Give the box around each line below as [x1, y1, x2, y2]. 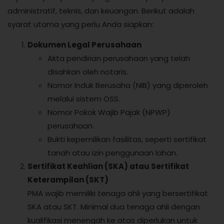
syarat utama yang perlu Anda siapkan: [7, 18, 153, 29]
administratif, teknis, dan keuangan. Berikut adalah [7, 5, 194, 16]
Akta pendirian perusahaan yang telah [47, 53, 190, 64]
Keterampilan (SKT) [27, 174, 108, 185]
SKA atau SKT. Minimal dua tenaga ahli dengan [27, 201, 200, 212]
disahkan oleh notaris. [47, 66, 128, 77]
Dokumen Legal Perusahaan [27, 39, 141, 50]
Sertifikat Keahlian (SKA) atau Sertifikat [27, 161, 189, 172]
